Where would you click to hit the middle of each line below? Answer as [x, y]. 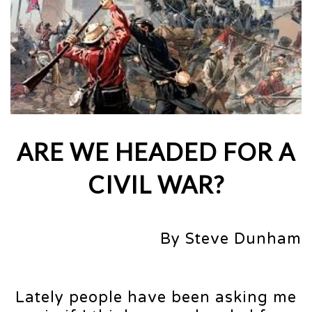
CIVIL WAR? [156, 185]
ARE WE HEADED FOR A [156, 152]
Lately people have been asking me [156, 298]
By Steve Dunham [231, 239]
